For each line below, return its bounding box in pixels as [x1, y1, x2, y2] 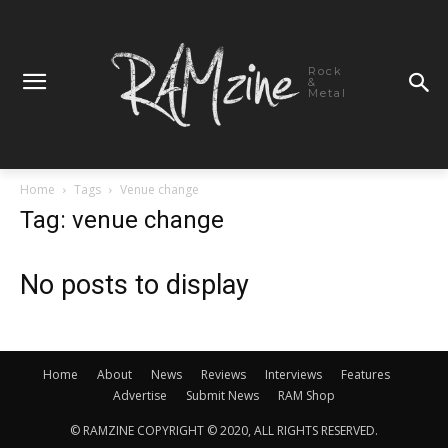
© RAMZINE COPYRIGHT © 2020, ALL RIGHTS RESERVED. [70, 421, 378, 439]
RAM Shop [278, 386, 335, 404]
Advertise [113, 386, 167, 404]
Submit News [186, 386, 259, 404]
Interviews [264, 365, 322, 383]
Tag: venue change [20, 205, 224, 234]
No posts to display [20, 268, 249, 301]
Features [340, 365, 390, 383]
